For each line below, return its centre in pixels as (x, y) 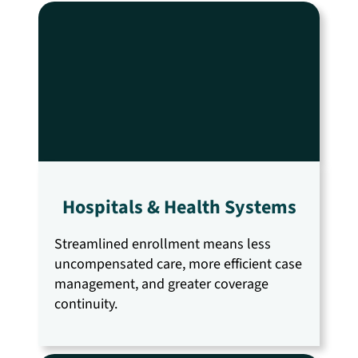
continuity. (86, 304)
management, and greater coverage (161, 284)
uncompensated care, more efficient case (178, 264)
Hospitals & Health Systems (179, 207)
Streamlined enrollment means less (163, 244)
